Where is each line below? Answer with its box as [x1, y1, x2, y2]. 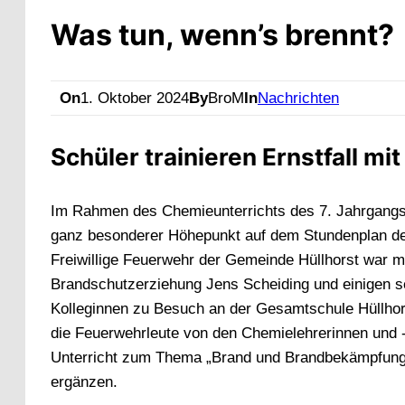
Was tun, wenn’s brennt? [51, 17, 394, 53]
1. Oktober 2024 [80, 89, 189, 108]
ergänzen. [51, 373, 118, 391]
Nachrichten [258, 89, 339, 108]
